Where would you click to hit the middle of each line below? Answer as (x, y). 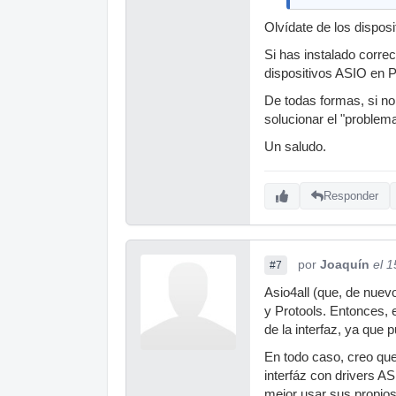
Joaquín (345, 264)
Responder (351, 196)
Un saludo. (295, 146)
